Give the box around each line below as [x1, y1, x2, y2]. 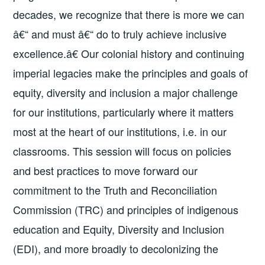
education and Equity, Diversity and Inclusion [13, 221, 225, 237]
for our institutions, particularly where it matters [13, 104, 234, 120]
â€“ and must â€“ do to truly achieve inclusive [13, 26, 227, 42]
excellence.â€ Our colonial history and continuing [13, 46, 245, 62]
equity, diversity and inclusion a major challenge [13, 85, 238, 101]
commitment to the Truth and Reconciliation [13, 182, 218, 198]
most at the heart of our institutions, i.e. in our [13, 124, 227, 140]
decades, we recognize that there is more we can [13, 7, 245, 22]
